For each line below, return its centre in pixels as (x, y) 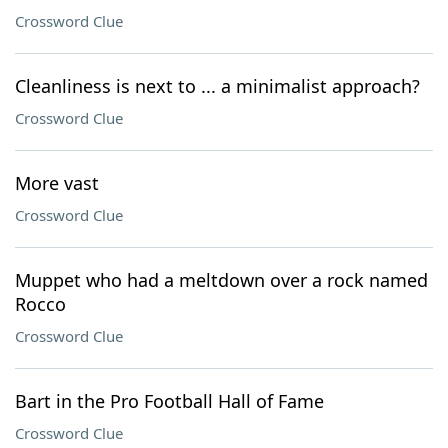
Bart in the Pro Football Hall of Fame (169, 401)
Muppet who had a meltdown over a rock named (221, 280)
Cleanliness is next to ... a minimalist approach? (217, 86)
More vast (57, 183)
